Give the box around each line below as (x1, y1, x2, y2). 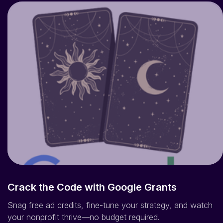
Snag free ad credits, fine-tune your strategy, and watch (7, 189, 213, 200)
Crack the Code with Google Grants (7, 170, 177, 183)
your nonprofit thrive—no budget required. (7, 201, 160, 212)
